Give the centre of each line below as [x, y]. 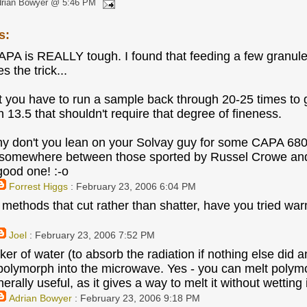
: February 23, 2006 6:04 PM [132, 186]
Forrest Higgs [38, 186]
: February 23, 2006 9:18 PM [136, 298]
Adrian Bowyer [40, 298]
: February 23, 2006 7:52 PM [90, 235]
